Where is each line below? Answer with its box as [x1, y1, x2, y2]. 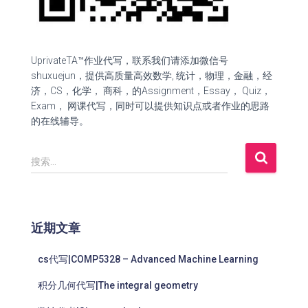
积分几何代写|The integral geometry [38, 280, 198, 291]
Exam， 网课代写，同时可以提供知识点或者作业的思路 [31, 100, 269, 112]
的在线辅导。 [31, 115, 89, 127]
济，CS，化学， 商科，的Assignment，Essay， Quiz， [31, 85, 271, 97]
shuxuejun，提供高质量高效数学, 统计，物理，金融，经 [31, 70, 272, 82]
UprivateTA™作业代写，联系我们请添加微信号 [31, 55, 228, 67]
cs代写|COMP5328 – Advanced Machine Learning [38, 254, 258, 265]
